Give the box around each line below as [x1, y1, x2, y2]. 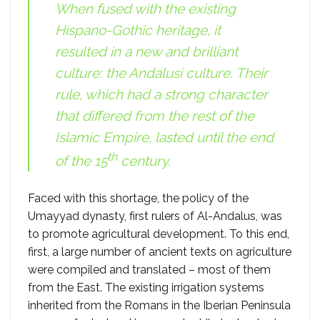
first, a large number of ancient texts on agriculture [28, 245, 291, 259]
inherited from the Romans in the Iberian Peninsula [28, 299, 291, 313]
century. [117, 153, 171, 169]
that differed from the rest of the [55, 107, 254, 124]
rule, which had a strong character [55, 86, 268, 102]
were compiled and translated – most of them [28, 263, 271, 277]
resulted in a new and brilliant [55, 43, 238, 59]
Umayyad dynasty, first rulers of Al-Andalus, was [28, 209, 282, 224]
